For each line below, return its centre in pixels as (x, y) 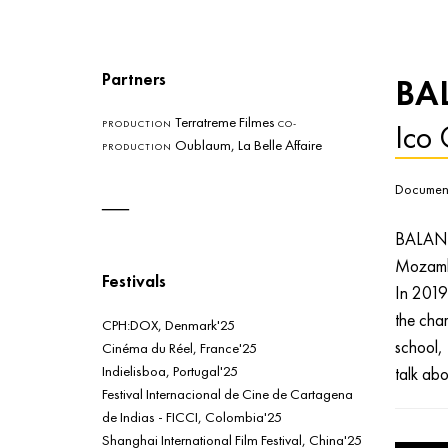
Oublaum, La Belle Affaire (247, 145)
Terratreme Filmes (225, 122)
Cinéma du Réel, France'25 (179, 347)
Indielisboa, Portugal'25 (170, 370)
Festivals (134, 281)
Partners (134, 78)
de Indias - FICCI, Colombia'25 (192, 416)
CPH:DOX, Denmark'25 (168, 324)
